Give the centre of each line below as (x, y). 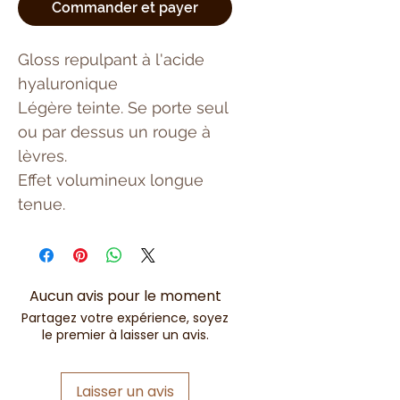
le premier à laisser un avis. (125, 334)
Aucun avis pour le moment (125, 296)
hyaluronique (70, 83)
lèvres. (42, 155)
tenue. (42, 204)
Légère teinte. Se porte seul (123, 107)
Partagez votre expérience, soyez (125, 317)
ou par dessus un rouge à (114, 131)
